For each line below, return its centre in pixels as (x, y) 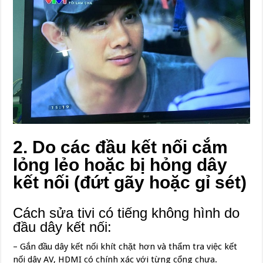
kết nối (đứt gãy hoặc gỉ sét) (130, 183)
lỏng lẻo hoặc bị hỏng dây (120, 165)
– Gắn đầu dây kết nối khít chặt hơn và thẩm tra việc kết (125, 247)
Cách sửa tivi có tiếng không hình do (127, 213)
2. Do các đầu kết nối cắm (121, 147)
